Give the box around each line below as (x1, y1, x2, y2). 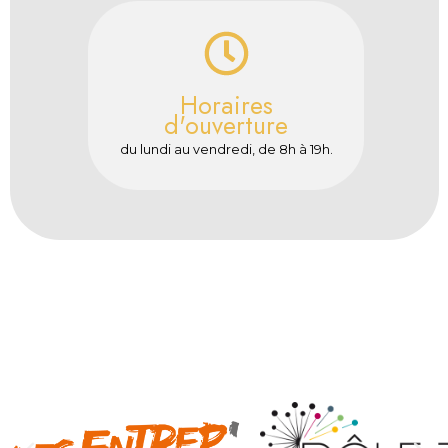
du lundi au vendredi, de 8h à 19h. (119, 142, 333, 158)
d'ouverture (164, 107, 289, 144)
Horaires (179, 87, 273, 124)
